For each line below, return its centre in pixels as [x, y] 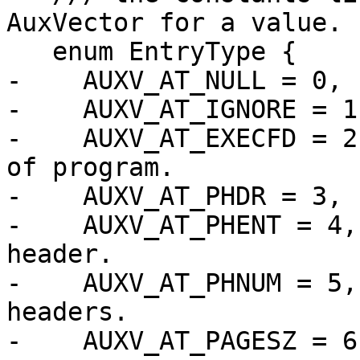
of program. [90, 168]
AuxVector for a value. [174, 23]
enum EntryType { [29, 52]
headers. [67, 312]
